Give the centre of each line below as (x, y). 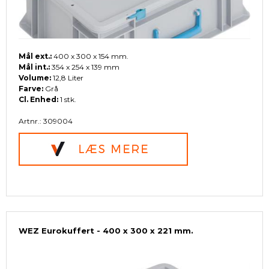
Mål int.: (34, 67)
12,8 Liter (67, 78)
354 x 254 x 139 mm (85, 67)
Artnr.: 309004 (46, 121)
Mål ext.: (35, 56)
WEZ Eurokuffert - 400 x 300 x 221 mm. (106, 231)
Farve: (31, 89)
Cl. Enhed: (38, 100)
